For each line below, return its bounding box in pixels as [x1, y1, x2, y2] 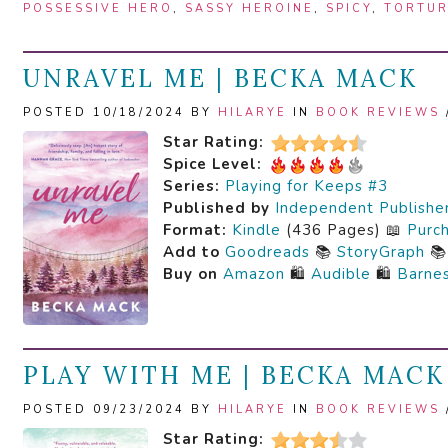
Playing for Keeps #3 [225, 176, 388, 196]
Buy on [163, 264, 218, 284]
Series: [163, 176, 220, 196]
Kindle [232, 220, 281, 240]
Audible [311, 264, 371, 284]
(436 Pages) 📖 [281, 220, 407, 240]
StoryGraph [337, 242, 425, 262]
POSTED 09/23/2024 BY [23, 402, 218, 417]
